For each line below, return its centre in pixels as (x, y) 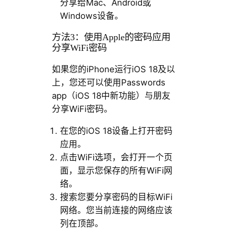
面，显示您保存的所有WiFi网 (116, 170)
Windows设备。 (91, 16)
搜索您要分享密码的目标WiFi (116, 197)
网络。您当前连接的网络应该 (116, 210)
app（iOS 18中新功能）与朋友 (111, 95)
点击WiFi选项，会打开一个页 (116, 157)
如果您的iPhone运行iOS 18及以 (113, 69)
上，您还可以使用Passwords (108, 82)
